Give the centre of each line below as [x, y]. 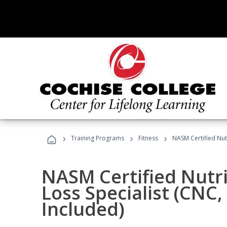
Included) [83, 209]
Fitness [148, 138]
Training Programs [98, 138]
